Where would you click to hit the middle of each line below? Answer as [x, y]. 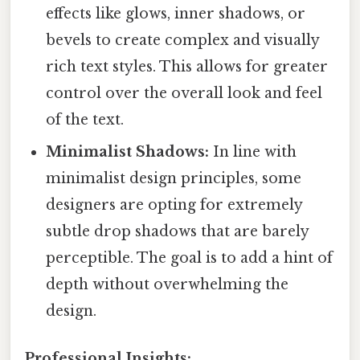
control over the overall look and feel [184, 93]
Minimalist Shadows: [128, 151]
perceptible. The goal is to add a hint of [190, 258]
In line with [253, 151]
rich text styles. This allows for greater [187, 66]
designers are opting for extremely [174, 205]
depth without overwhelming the [168, 284]
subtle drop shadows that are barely [178, 231]
